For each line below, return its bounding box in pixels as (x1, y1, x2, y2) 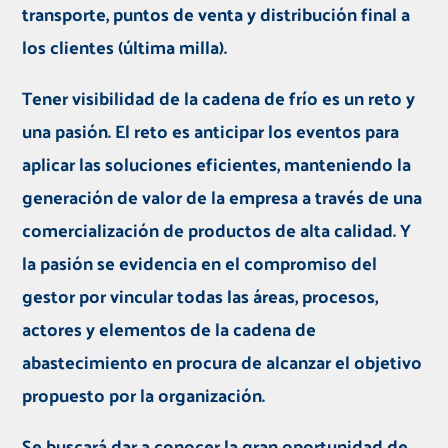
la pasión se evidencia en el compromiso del (22, 246, 378, 280)
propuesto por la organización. (22, 378, 270, 412)
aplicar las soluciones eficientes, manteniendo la (22, 147, 412, 181)
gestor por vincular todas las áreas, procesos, (22, 279, 379, 313)
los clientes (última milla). (22, 30, 232, 64)
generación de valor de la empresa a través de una (22, 180, 423, 214)
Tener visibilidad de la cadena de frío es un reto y (22, 81, 416, 115)
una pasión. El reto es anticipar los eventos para (22, 114, 400, 148)
